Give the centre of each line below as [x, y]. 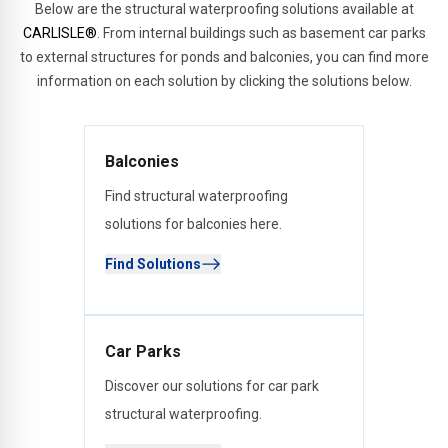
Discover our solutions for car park [212, 385]
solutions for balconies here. [193, 223]
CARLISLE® [59, 32]
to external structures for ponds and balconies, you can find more [224, 56]
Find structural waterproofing [196, 195]
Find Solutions [153, 263]
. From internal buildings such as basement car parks [261, 32]
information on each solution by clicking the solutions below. [224, 80]
